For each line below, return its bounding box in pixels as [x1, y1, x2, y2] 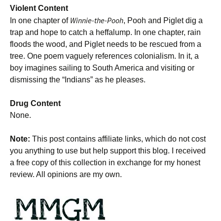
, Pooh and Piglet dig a [123, 16, 203, 25]
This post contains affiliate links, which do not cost [30, 135, 206, 143]
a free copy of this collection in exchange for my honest [10, 158, 200, 167]
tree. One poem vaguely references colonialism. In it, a [10, 52, 199, 60]
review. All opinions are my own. [10, 170, 122, 179]
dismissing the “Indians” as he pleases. [10, 75, 146, 84]
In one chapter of [10, 16, 70, 25]
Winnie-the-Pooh [70, 15, 123, 25]
